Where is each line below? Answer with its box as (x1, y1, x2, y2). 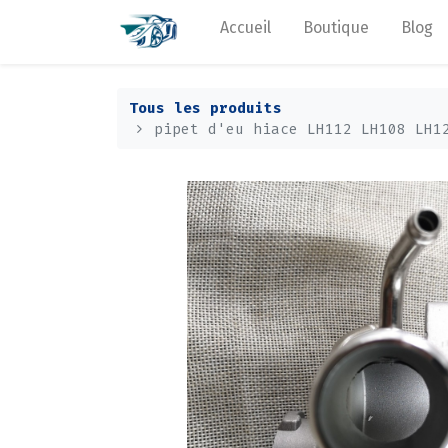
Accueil (220, 18, 272, 37)
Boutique (303, 18, 370, 37)
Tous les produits (129, 98, 282, 118)
